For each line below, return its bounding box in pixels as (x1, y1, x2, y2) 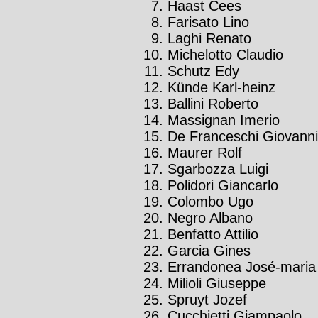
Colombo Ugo (168, 194, 253, 210)
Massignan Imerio (168, 112, 280, 128)
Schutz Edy (168, 63, 239, 79)
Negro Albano (168, 210, 253, 226)
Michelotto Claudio (168, 47, 283, 63)
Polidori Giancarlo (168, 177, 278, 194)
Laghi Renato (168, 31, 251, 47)
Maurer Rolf (168, 145, 242, 161)
